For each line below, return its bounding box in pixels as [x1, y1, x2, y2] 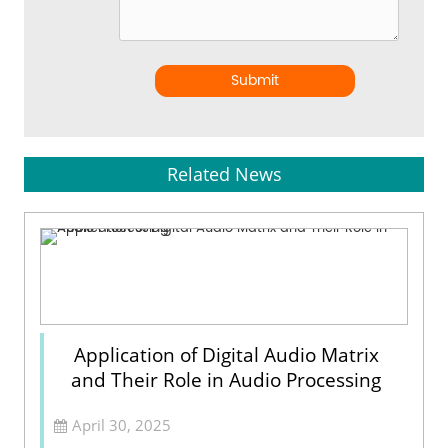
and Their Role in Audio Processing [71, 366, 381, 393]
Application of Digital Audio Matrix [73, 341, 379, 368]
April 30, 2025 [72, 414, 172, 435]
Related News [166, 161, 282, 186]
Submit [231, 68, 280, 92]
